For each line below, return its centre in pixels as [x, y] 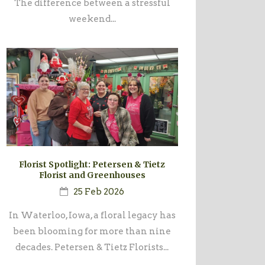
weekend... [92, 19]
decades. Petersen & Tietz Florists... [92, 248]
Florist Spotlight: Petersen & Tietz [92, 165]
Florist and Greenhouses [92, 175]
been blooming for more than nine [92, 232]
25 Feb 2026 [99, 192]
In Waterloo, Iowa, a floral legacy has [92, 216]
